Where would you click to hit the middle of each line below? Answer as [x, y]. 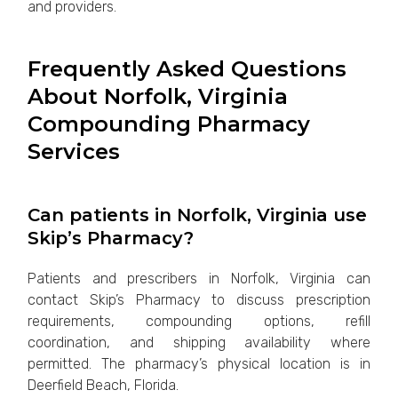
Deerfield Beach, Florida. [103, 386]
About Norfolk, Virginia [158, 97]
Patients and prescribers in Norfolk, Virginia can [199, 279]
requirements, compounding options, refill [199, 322]
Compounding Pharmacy [169, 124]
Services [74, 152]
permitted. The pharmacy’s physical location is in [199, 364]
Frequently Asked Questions [187, 69]
